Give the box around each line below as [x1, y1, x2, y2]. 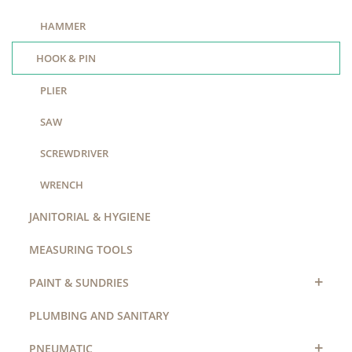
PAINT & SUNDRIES [29, 275, 129, 291]
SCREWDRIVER [40, 146, 108, 161]
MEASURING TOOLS [29, 242, 133, 258]
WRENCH [40, 178, 83, 192]
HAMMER [40, 19, 86, 34]
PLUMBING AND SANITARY [29, 308, 169, 324]
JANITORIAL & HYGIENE [29, 209, 151, 225]
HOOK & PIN [36, 51, 96, 66]
